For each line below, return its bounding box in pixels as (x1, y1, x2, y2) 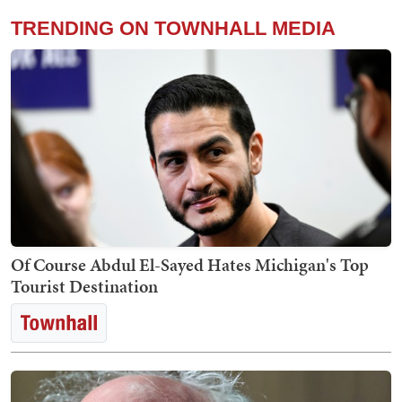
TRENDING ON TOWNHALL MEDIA (11, 16, 336, 39)
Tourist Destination (11, 273, 158, 299)
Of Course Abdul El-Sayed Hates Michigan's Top (11, 251, 369, 277)
